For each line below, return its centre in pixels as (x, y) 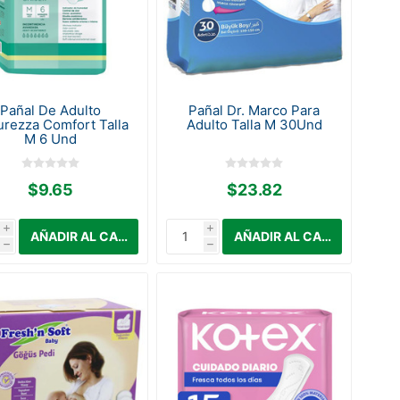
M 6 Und (51, 138)
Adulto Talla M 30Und (254, 124)
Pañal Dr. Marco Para (254, 110)
